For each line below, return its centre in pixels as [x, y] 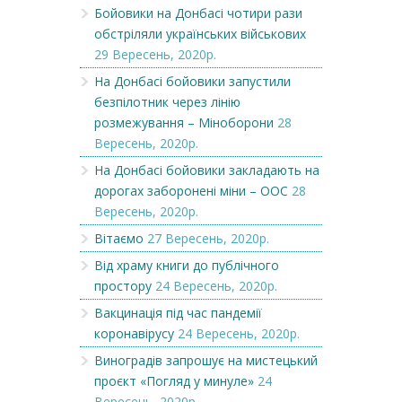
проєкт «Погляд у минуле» [174, 381]
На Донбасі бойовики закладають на [207, 170]
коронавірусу [134, 333]
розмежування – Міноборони [184, 122]
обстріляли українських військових [200, 34]
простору [123, 286]
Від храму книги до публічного [187, 265]
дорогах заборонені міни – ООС [191, 191]
